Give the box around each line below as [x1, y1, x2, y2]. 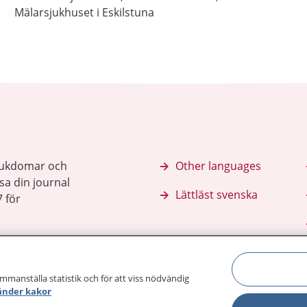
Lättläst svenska [175, 187, 258, 202]
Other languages [175, 158, 261, 173]
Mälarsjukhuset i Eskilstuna [14, 5, 154, 20]
